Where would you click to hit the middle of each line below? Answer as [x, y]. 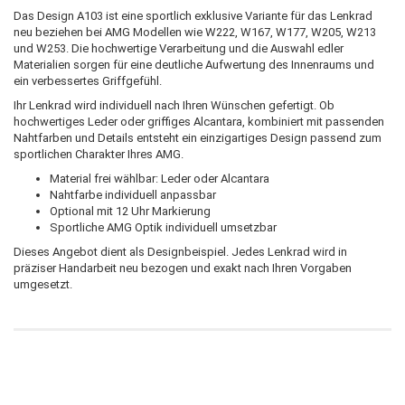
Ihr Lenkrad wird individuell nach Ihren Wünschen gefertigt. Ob [174, 105]
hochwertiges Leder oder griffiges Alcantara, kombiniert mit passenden [199, 121]
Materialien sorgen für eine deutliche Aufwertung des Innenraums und [194, 64]
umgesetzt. [43, 284]
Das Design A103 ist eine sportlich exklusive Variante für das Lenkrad [193, 15]
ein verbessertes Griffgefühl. [88, 80]
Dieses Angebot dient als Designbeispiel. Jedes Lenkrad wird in [180, 251]
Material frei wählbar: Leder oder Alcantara [160, 178]
